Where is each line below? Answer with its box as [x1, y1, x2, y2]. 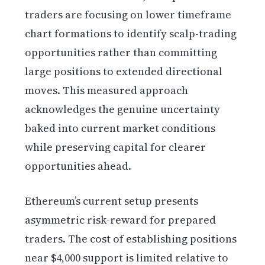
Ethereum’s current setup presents [25, 193, 199, 208]
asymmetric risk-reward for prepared [25, 212, 216, 227]
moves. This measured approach [25, 82, 189, 98]
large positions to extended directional [25, 63, 223, 79]
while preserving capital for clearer [25, 139, 206, 154]
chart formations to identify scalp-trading [25, 25, 237, 41]
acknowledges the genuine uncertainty [25, 101, 221, 117]
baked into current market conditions [25, 120, 216, 135]
